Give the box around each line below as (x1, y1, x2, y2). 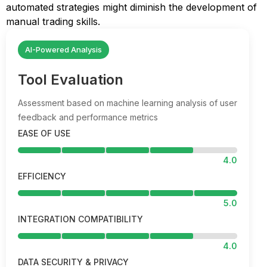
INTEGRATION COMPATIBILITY (18, 214, 143, 224)
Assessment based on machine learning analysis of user (18, 98, 237, 108)
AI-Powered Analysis (25, 45, 102, 54)
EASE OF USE (18, 128, 70, 138)
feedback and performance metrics (18, 112, 158, 122)
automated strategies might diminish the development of (6, 1, 257, 13)
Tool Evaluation (18, 71, 123, 88)
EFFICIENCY (18, 171, 66, 181)
